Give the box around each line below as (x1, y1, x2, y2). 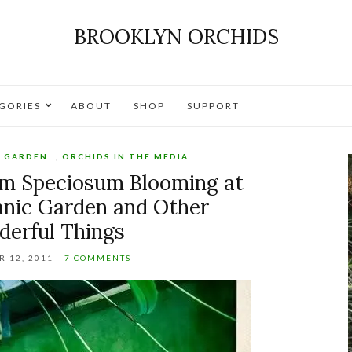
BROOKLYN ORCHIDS (73, 24, 279, 49)
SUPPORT (187, 100, 240, 112)
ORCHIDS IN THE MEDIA (62, 152, 189, 161)
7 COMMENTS (64, 253, 132, 262)
